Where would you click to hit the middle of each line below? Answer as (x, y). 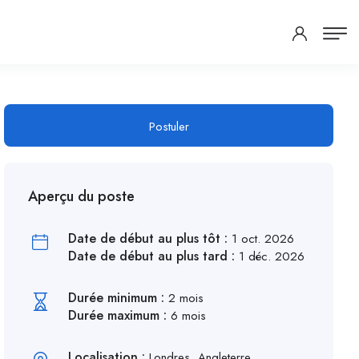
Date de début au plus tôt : (150, 238)
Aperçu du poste (82, 196)
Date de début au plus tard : (154, 256)
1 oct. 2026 (263, 239)
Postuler (169, 127)
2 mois (186, 298)
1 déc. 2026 (272, 256)
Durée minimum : (119, 298)
